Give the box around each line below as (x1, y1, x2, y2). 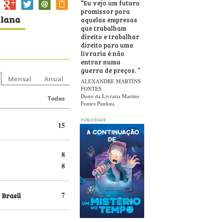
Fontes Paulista (81, 100, 114, 107)
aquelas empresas (81, 14, 137, 24)
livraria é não (81, 48, 124, 58)
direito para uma (81, 40, 133, 50)
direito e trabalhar (81, 31, 139, 41)
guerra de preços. (81, 65, 138, 75)
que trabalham (81, 23, 126, 33)
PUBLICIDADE (81, 117, 106, 122)
